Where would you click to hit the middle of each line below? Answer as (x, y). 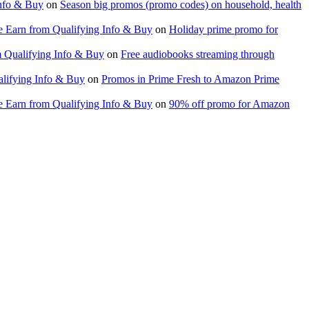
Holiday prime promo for (223, 30)
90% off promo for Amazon (229, 104)
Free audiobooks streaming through (198, 54)
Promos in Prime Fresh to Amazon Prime (190, 79)
